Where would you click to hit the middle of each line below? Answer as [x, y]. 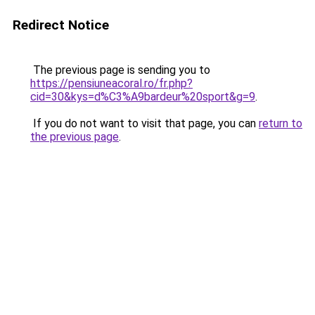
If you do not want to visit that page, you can [144, 123]
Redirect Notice [61, 25]
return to [281, 123]
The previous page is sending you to [120, 70]
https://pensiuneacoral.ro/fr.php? [111, 83]
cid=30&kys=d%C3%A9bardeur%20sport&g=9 [143, 97]
